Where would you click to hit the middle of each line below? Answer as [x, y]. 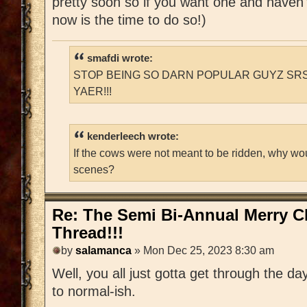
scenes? [94, 169]
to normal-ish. [94, 292]
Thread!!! [88, 233]
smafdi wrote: [120, 59]
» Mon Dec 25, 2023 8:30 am [203, 251]
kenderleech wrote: [133, 136]
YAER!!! [93, 91]
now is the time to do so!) [129, 20]
